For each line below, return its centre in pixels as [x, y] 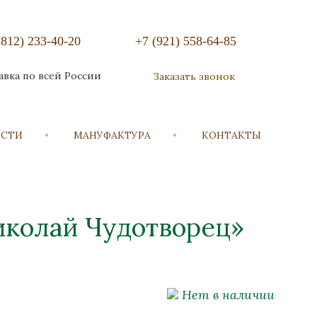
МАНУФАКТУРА [112, 135]
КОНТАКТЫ [231, 135]
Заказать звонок [194, 76]
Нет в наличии [226, 295]
